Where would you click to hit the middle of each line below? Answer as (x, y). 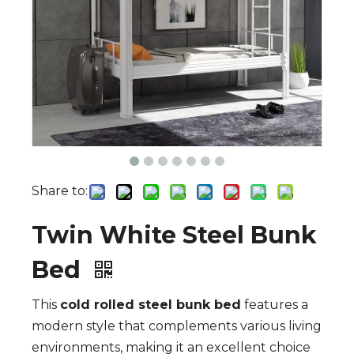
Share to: (60, 191)
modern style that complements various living (177, 326)
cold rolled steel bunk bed (151, 305)
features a (275, 305)
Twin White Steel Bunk (174, 235)
